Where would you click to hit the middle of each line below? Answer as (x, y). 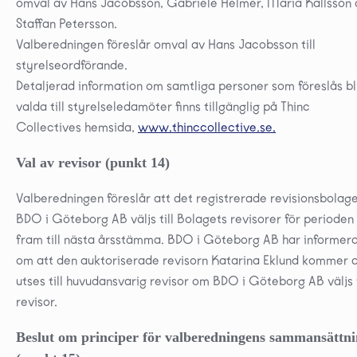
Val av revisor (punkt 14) (93, 162)
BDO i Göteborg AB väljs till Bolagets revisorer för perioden (185, 218)
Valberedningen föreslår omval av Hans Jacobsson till (166, 44)
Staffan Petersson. (67, 23)
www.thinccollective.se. (207, 127)
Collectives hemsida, (77, 127)
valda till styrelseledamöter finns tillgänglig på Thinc (163, 106)
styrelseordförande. (72, 65)
